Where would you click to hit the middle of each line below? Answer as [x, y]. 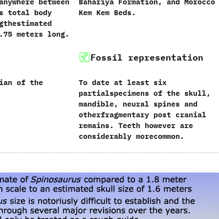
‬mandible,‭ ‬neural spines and [138, 104]
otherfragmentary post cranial [142, 114]
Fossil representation [147, 57]
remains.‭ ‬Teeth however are [136, 125]
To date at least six [122, 82]
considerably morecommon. [131, 136]
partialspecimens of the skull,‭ [144, 93]
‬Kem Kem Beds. [107, 12]
